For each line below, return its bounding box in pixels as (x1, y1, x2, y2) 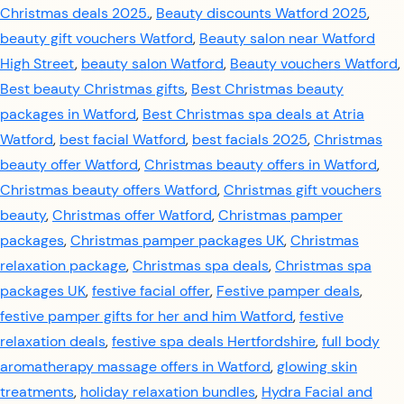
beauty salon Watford (81, 54, 224, 73)
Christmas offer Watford (52, 206, 212, 225)
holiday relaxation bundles (80, 382, 255, 401)
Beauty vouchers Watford (230, 54, 398, 73)
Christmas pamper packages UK (70, 231, 284, 250)
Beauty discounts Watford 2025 (156, 4, 367, 23)
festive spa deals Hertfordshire (112, 332, 316, 351)
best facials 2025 (192, 130, 308, 149)
